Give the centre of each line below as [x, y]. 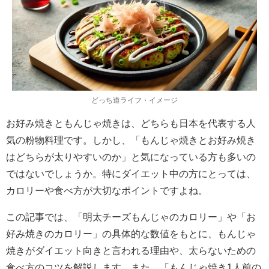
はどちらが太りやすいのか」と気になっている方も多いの [131, 156]
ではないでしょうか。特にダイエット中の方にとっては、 [131, 173]
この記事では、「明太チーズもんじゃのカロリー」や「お [131, 216]
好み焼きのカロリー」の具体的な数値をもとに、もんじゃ [131, 233]
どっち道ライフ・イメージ [134, 100]
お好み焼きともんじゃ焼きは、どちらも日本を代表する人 [131, 123]
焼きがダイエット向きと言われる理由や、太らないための [131, 250]
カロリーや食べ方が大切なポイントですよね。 [107, 190]
